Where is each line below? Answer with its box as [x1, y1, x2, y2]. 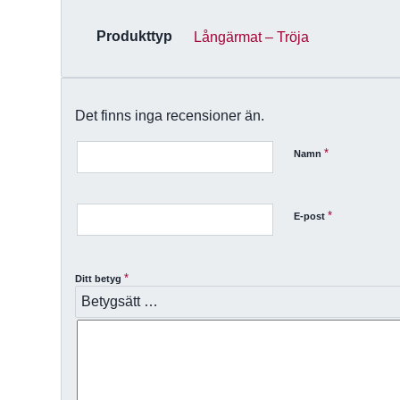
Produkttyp [96, 29, 172, 45]
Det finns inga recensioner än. [75, 107, 265, 123]
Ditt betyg [75, 273, 125, 285]
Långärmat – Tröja [194, 29, 310, 45]
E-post [294, 211, 329, 222]
